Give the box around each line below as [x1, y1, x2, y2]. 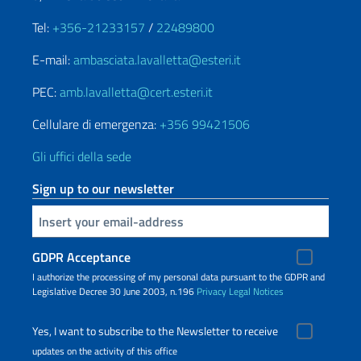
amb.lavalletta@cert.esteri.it [60, 82, 213, 102]
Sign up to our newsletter [32, 179, 174, 198]
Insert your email [35, 210, 44, 230]
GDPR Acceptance [32, 247, 131, 267]
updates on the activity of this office [32, 343, 177, 359]
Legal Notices [229, 284, 284, 299]
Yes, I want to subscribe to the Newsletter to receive [32, 322, 278, 340]
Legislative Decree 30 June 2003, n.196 [32, 284, 197, 299]
